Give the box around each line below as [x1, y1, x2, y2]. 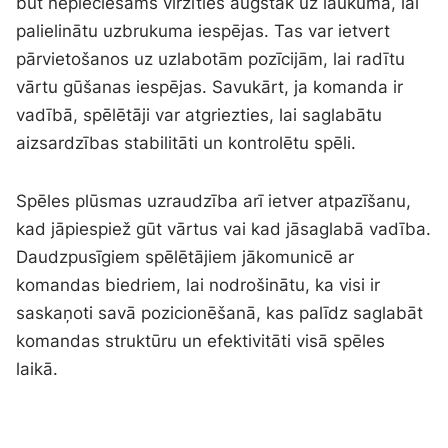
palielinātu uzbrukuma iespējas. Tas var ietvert [16, 20, 391, 41]
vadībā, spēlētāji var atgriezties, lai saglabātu [16, 104, 383, 125]
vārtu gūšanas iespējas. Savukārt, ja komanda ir [16, 76, 404, 97]
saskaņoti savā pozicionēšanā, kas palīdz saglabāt [16, 302, 424, 323]
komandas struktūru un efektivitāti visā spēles [16, 330, 386, 351]
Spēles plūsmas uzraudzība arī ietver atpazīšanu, [16, 190, 412, 211]
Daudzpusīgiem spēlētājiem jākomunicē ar [16, 246, 355, 267]
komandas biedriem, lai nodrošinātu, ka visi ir [16, 274, 381, 295]
